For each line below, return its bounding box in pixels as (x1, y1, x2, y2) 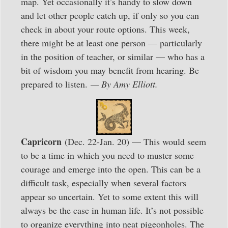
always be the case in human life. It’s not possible (21, 204, 204, 216)
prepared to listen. (21, 77, 88, 90)
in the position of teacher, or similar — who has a (21, 50, 205, 63)
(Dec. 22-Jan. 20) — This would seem (62, 135, 206, 148)
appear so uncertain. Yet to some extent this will (21, 190, 198, 203)
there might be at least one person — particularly (21, 36, 202, 49)
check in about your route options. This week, (21, 22, 190, 35)
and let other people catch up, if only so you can (21, 9, 199, 21)
